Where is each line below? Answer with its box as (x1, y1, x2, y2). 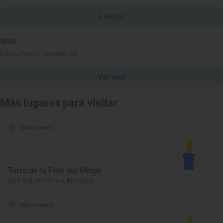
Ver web (98, 72, 125, 82)
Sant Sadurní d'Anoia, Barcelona (8, 177, 94, 184)
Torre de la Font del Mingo (8, 166, 102, 175)
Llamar (99, 11, 124, 21)
